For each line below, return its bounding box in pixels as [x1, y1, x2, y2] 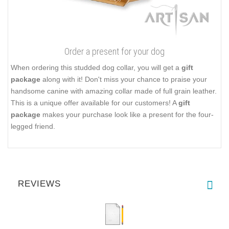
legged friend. [11, 122, 55, 130]
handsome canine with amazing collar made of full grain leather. [11, 86, 217, 95]
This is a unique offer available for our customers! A [11, 98, 178, 107]
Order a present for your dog [64, 45, 165, 57]
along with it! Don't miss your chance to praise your [40, 75, 207, 83]
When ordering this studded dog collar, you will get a [11, 63, 181, 72]
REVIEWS [18, 179, 61, 189]
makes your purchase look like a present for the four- [40, 110, 214, 119]
